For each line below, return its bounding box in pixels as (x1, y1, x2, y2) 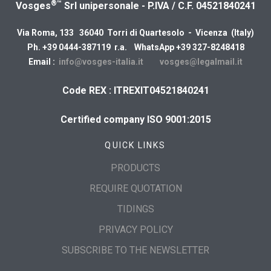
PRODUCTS (111, 162, 160, 174)
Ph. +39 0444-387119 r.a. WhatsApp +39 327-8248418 (27, 42, 244, 52)
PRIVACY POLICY (98, 223, 173, 235)
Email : (28, 56, 59, 67)
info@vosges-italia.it (59, 56, 145, 67)
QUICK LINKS (105, 140, 166, 150)
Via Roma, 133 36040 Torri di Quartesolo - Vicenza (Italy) (17, 27, 254, 38)
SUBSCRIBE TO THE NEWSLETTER (62, 244, 209, 256)
